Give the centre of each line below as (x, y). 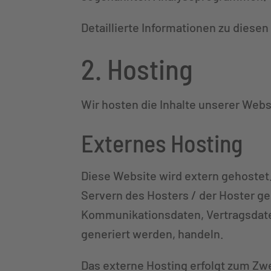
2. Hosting (137, 68)
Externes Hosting (162, 142)
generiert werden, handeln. (153, 233)
